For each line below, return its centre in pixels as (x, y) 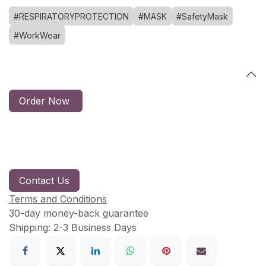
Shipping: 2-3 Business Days (73, 227)
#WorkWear (37, 35)
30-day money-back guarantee (79, 213)
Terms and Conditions (58, 199)
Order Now (46, 101)
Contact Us (44, 180)
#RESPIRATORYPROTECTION (71, 16)
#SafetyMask (202, 16)
